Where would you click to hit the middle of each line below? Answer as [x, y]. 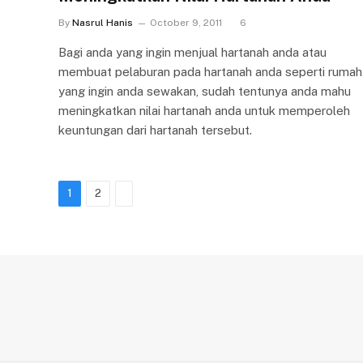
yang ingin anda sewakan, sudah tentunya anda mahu [205, 91]
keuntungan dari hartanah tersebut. [155, 130]
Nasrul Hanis [102, 23]
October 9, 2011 [186, 23]
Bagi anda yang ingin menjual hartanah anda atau [192, 52]
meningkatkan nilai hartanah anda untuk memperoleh [204, 111]
